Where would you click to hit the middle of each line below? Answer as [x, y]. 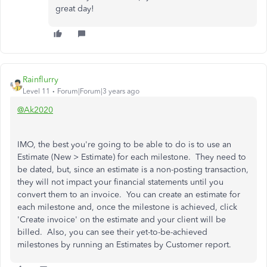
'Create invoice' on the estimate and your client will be [122, 220]
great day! [75, 9]
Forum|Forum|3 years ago [98, 91]
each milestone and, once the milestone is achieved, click [127, 207]
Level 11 [36, 91]
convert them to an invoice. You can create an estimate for [129, 195]
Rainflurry [41, 80]
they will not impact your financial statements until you [120, 182]
